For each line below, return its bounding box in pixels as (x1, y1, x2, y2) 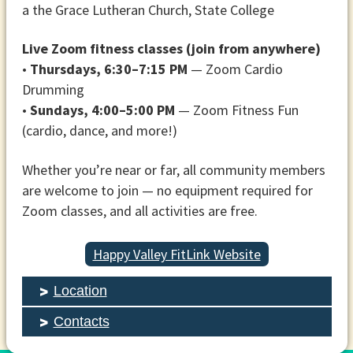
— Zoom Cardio (187, 60, 283, 79)
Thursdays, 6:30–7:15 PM (29, 60, 188, 79)
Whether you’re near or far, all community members (21, 160, 325, 179)
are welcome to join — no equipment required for (21, 180, 313, 199)
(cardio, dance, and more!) (21, 121, 177, 140)
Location (53, 282, 107, 299)
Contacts (53, 313, 110, 329)
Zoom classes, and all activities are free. (21, 201, 258, 220)
